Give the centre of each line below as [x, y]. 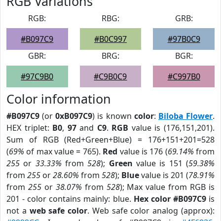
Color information [59, 99]
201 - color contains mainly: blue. [70, 199]
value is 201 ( [164, 175]
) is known [113, 116]
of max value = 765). [64, 151]
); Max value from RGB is [167, 187]
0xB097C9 [74, 116]
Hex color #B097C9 [170, 199]
